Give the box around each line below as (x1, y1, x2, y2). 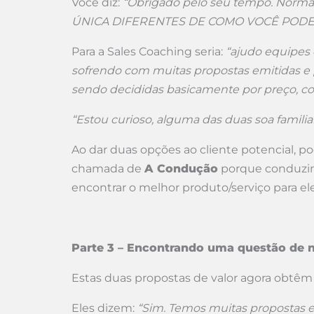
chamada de (71, 162, 144, 175)
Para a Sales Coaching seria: (71, 45, 226, 58)
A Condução (144, 162, 218, 175)
